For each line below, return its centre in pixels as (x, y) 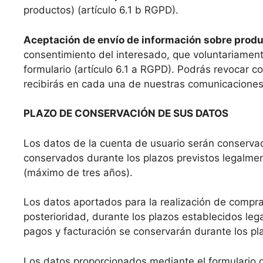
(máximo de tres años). (78, 172)
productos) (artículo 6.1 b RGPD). (101, 10)
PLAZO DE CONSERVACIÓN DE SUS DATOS (126, 114)
